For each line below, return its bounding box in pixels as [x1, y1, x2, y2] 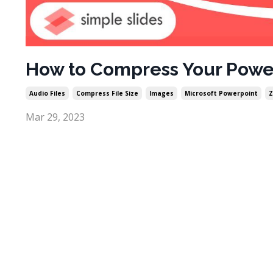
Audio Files [29, 89, 65, 98]
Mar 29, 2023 [26, 110, 85, 124]
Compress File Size [76, 89, 138, 98]
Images [149, 89, 174, 98]
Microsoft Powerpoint [185, 89, 258, 98]
